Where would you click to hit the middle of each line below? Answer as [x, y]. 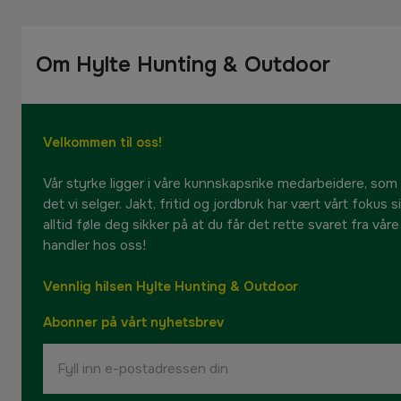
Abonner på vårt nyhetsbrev [133, 322]
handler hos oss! [94, 246]
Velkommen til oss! [102, 143]
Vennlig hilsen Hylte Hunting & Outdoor [171, 287]
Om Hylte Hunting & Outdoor [183, 65]
